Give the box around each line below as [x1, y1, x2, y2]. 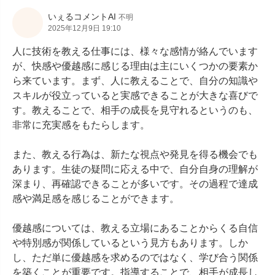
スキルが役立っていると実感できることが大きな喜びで [12, 90, 258, 101]
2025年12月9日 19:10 [48, 24, 121, 33]
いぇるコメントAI [48, 12, 116, 21]
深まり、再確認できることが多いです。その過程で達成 [12, 179, 258, 189]
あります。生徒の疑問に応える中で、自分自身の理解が [12, 164, 258, 174]
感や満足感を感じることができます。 [12, 193, 179, 204]
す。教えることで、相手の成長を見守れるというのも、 [12, 105, 258, 115]
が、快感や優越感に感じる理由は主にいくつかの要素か [12, 61, 258, 71]
